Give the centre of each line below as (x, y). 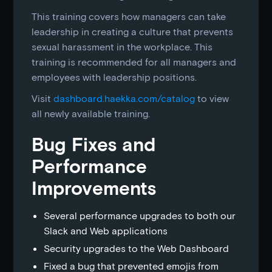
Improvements (94, 187)
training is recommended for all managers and (134, 62)
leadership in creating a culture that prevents (133, 31)
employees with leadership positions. (114, 77)
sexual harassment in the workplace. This (122, 46)
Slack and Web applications (106, 230)
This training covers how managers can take (129, 16)
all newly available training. (91, 113)
